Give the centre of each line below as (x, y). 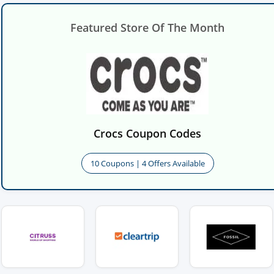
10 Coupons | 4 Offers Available (147, 164)
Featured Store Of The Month (147, 28)
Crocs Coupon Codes (147, 133)
